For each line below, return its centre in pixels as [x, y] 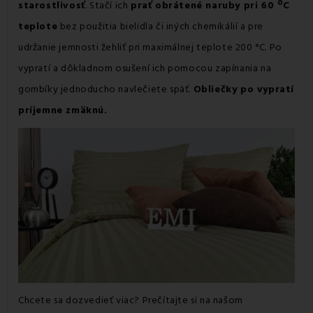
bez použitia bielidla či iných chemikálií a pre [161, 26]
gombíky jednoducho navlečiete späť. [106, 89]
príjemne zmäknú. [63, 110]
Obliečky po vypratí [244, 89]
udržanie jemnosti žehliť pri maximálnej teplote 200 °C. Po [150, 47]
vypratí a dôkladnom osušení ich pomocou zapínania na [145, 68]
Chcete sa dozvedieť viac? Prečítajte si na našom [131, 301]
